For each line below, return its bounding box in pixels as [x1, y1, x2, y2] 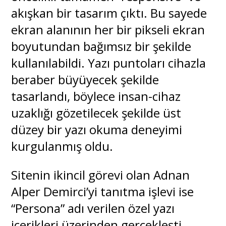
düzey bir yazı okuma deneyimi [11, 121, 183, 138]
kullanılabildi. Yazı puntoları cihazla [11, 54, 206, 71]
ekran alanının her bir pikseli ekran [11, 21, 205, 38]
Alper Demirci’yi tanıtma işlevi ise [11, 183, 194, 200]
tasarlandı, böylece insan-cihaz [11, 87, 181, 104]
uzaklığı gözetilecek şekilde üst [11, 104, 182, 121]
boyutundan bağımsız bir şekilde [11, 37, 192, 54]
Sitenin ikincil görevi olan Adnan [11, 166, 190, 183]
